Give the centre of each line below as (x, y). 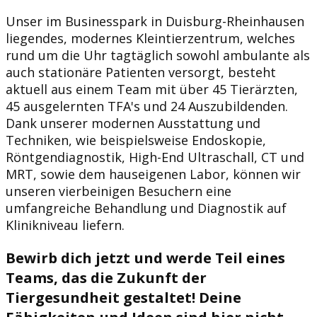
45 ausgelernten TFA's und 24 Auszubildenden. (147, 106)
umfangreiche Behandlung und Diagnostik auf (146, 208)
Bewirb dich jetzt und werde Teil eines (145, 258)
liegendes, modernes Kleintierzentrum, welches (150, 38)
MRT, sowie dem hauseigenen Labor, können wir (153, 174)
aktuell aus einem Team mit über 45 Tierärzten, (152, 89)
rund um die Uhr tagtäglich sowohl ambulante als (158, 55)
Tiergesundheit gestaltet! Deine (123, 297)
